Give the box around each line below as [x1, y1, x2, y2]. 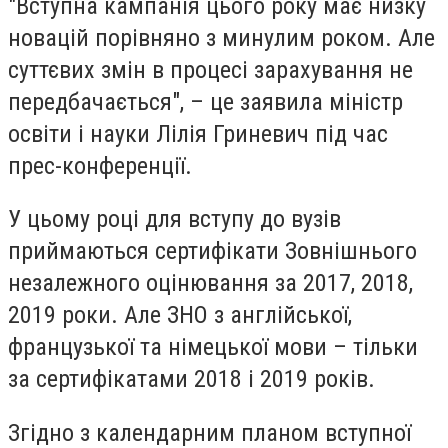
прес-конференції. [8, 151, 192, 180]
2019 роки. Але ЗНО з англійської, [8, 301, 352, 330]
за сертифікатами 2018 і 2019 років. [8, 365, 375, 394]
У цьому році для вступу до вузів [8, 205, 341, 234]
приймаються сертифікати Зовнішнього [8, 237, 417, 266]
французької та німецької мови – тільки [8, 333, 418, 362]
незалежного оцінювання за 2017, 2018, [8, 269, 413, 298]
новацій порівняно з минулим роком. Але [8, 23, 435, 52]
